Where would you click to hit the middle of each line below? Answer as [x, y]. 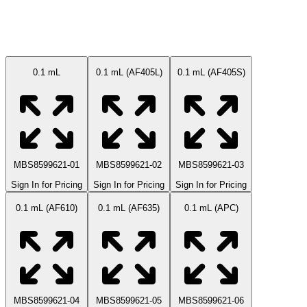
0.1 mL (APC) [211, 208]
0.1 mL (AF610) [47, 208]
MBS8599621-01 [47, 165]
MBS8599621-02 [129, 165]
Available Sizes [47, 35]
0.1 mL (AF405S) [211, 72]
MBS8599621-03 [211, 165]
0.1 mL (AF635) [129, 208]
